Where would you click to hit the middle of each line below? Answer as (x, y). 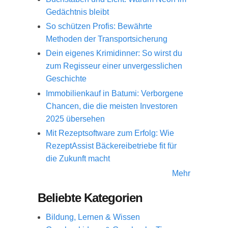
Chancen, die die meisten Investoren (112, 106)
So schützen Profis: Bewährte (99, 26)
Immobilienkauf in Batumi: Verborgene (115, 93)
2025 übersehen (75, 119)
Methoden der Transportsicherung (107, 39)
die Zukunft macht (78, 158)
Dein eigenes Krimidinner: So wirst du (114, 53)
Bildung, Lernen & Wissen (93, 217)
